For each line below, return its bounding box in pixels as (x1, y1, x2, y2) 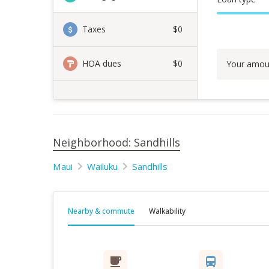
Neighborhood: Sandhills (53, 135, 180, 150)
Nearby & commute (68, 206, 134, 216)
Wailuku (87, 160, 118, 172)
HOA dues (82, 58, 121, 69)
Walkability (149, 206, 186, 216)
